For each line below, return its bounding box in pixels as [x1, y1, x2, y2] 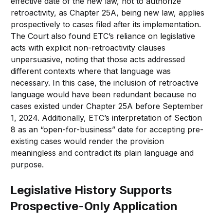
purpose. [11, 159, 44, 169]
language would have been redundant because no [11, 89, 197, 99]
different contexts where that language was [11, 66, 171, 76]
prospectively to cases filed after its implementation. [11, 19, 201, 29]
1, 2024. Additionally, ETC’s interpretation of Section [11, 112, 202, 123]
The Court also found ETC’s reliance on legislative [11, 31, 196, 41]
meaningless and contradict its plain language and [11, 147, 194, 158]
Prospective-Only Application [10, 199, 178, 213]
